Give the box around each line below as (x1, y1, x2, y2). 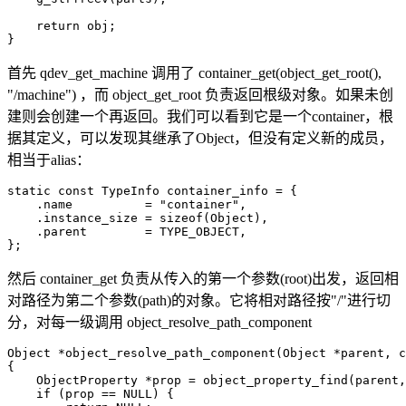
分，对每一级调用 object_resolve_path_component (7, 314, 312, 330)
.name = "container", (7, 197, 246, 211)
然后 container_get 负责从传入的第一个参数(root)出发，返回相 (7, 270, 399, 286)
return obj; (7, 18, 116, 33)
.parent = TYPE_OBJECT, (7, 224, 246, 238)
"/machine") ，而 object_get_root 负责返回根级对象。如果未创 (7, 86, 393, 102)
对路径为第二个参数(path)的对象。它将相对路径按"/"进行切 (7, 292, 391, 308)
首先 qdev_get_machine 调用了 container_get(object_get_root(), (7, 64, 382, 81)
